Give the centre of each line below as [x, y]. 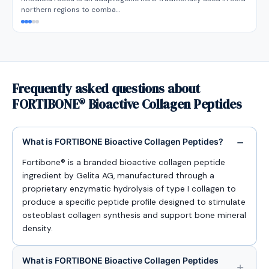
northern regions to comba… [71, 10]
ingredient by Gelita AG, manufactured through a [118, 176]
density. [38, 228]
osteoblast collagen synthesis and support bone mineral [134, 215]
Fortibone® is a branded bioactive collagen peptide [124, 162]
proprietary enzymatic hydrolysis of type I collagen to [129, 189]
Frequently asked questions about [106, 89]
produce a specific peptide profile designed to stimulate [134, 202]
